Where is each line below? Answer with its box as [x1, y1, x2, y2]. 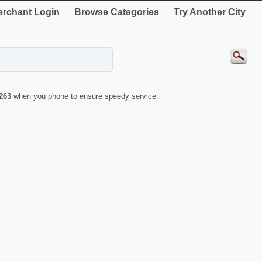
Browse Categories [74, 7, 159, 17]
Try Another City [174, 7, 246, 17]
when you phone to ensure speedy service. [13, 92, 158, 101]
